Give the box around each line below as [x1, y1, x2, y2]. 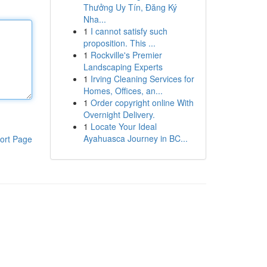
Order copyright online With [90, 97, 194, 108]
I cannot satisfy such [90, 25, 167, 37]
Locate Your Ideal [90, 120, 157, 132]
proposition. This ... [83, 37, 156, 49]
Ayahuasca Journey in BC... [83, 132, 188, 144]
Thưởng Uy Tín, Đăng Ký [83, 1, 177, 13]
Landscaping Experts [83, 61, 163, 73]
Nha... [83, 13, 106, 25]
